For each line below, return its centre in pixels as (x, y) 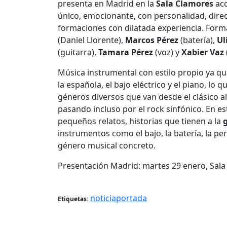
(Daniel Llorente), (91, 40)
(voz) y (166, 52)
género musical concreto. (107, 145)
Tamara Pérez (126, 52)
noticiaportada (119, 198)
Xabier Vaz (202, 52)
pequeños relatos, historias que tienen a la (140, 121)
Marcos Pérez (152, 40)
